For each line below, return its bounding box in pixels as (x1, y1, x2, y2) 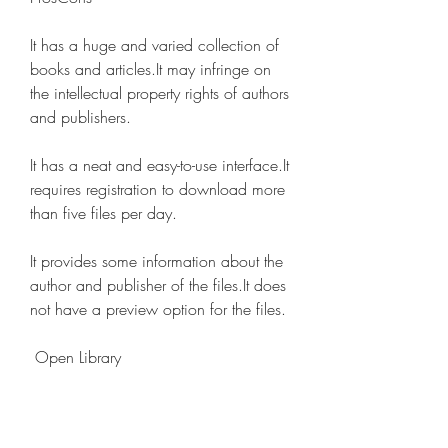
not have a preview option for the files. (30, 298, 286, 320)
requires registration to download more (30, 178, 285, 200)
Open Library (35, 346, 121, 368)
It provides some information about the (30, 250, 283, 272)
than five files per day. (30, 202, 177, 224)
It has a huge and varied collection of (30, 34, 279, 56)
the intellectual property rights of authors (30, 82, 289, 104)
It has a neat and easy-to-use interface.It (30, 154, 289, 176)
